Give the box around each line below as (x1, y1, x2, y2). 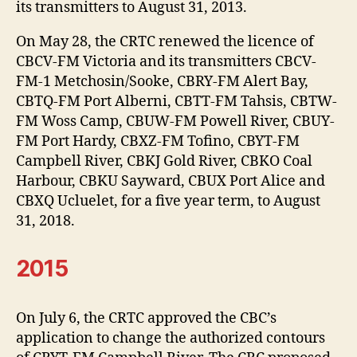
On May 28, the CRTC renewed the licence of (16, 32, 314, 51)
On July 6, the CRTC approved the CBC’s (16, 308, 277, 328)
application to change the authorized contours (16, 328, 325, 347)
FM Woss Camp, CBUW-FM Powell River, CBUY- (16, 112, 335, 131)
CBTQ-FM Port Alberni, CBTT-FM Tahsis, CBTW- (16, 92, 337, 111)
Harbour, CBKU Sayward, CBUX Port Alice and (16, 171, 325, 190)
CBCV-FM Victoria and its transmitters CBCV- (16, 52, 316, 71)
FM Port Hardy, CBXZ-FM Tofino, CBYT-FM (16, 131, 300, 151)
